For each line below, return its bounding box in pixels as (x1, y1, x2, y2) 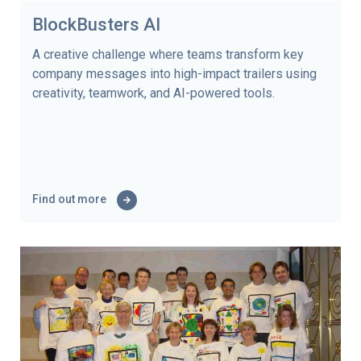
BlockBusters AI (32, 14, 160, 35)
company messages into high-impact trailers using (32, 65, 317, 81)
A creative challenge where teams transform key (32, 46, 304, 62)
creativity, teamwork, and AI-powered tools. (32, 85, 275, 101)
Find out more (32, 192, 109, 205)
